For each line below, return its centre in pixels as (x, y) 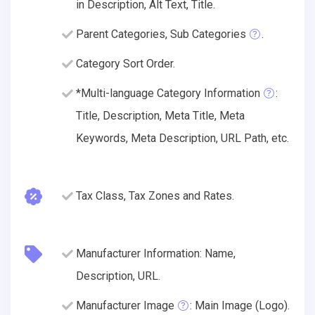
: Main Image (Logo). (240, 305)
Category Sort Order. (126, 63)
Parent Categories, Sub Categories (161, 34)
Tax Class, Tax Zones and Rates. (155, 195)
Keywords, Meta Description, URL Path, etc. (182, 138)
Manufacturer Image (125, 305)
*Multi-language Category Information (168, 93)
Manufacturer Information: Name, (156, 253)
